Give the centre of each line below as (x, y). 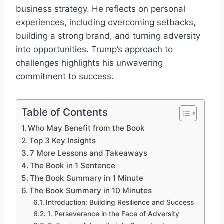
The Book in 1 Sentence (73, 165)
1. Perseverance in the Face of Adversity (113, 214)
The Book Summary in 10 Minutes (91, 190)
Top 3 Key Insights (63, 140)
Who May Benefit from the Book (87, 128)
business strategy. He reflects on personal (101, 9)
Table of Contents (65, 112)
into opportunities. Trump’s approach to (94, 49)
